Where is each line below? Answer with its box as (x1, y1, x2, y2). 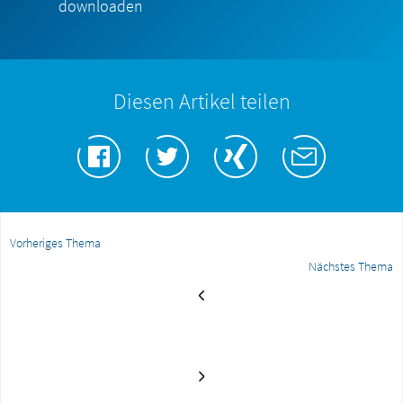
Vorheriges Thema (10, 235, 101, 252)
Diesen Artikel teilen (112, 87, 291, 116)
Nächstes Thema (309, 258, 393, 275)
